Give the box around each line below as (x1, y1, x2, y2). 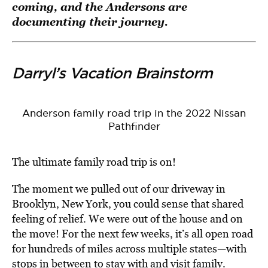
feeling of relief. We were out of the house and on (12, 211, 243, 226)
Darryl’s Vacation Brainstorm (12, 63, 217, 83)
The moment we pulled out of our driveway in (12, 181, 226, 196)
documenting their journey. (12, 14, 171, 29)
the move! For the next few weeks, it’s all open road (12, 226, 253, 241)
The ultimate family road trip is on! (12, 154, 176, 169)
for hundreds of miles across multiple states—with (12, 241, 246, 256)
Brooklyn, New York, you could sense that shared (12, 196, 243, 211)
